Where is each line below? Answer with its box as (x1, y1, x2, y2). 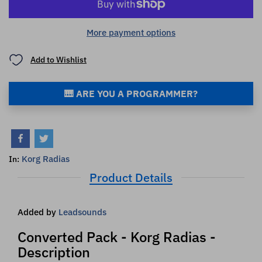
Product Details (89, 169, 173, 185)
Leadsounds (58, 206, 106, 218)
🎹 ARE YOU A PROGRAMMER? (64, 87, 198, 99)
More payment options (87, 26, 175, 38)
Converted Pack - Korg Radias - (18, 227, 216, 246)
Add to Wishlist (30, 54, 87, 65)
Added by (18, 206, 58, 218)
